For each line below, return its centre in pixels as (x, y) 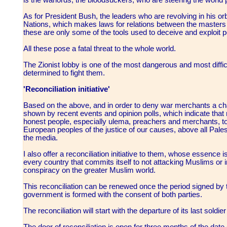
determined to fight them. (64, 73)
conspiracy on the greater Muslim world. (90, 170)
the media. (42, 138)
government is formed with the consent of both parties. (114, 194)
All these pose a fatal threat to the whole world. (101, 48)
